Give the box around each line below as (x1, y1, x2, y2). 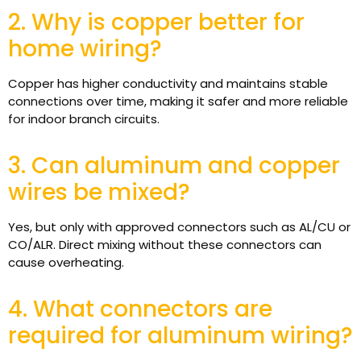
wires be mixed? (8, 176, 190, 208)
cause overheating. (8, 253, 124, 271)
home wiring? (8, 32, 162, 64)
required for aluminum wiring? (8, 319, 353, 351)
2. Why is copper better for (8, 6, 305, 38)
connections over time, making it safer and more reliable (8, 92, 348, 110)
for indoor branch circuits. (8, 110, 160, 127)
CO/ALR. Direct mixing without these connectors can (8, 235, 322, 253)
